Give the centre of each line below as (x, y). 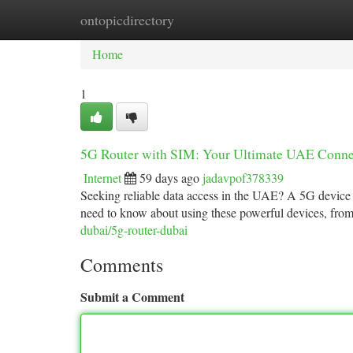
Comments (122, 265)
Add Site (293, 19)
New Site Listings (203, 19)
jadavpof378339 (243, 178)
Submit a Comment (132, 297)
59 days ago (169, 178)
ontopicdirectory (127, 20)
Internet (102, 178)
